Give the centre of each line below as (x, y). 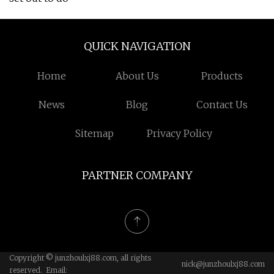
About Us (137, 76)
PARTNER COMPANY (137, 175)
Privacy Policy (180, 133)
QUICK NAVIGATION (137, 46)
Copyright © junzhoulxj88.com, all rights (80, 258)
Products (222, 76)
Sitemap (94, 133)
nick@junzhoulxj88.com (223, 264)
